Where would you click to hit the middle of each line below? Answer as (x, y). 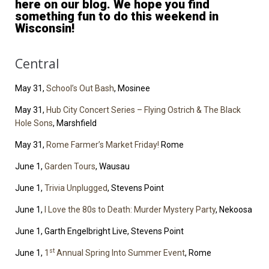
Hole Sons (34, 123)
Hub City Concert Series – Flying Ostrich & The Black (144, 110)
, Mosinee (132, 89)
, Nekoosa (234, 210)
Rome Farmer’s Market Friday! (103, 145)
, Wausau (113, 167)
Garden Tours (70, 167)
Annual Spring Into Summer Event (120, 253)
